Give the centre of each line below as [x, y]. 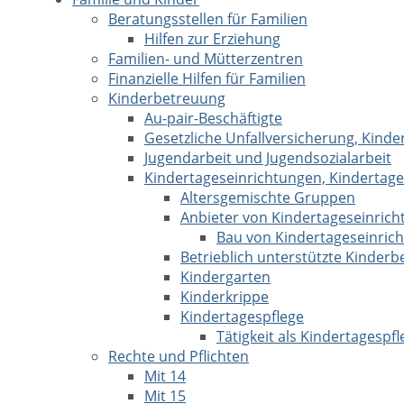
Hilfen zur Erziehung [212, 39]
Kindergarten [225, 277]
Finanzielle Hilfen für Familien [207, 78]
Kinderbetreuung [167, 98]
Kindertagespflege [242, 317]
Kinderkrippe [225, 297]
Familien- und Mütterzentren [206, 59]
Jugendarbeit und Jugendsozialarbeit [268, 158]
